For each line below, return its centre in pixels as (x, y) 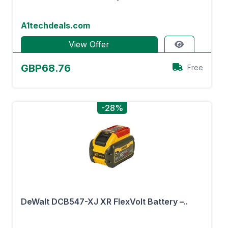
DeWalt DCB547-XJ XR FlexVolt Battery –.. (104, 202)
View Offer (89, 44)
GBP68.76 (46, 68)
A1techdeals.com (55, 25)
